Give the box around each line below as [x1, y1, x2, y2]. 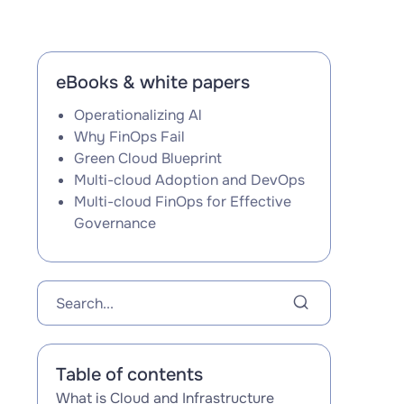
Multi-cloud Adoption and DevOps [73, 170, 305, 189]
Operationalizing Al [73, 106, 202, 124]
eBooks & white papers [55, 71, 250, 94]
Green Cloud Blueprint [73, 149, 222, 168]
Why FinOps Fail [73, 127, 185, 146]
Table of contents [55, 363, 203, 386]
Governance [73, 214, 156, 233]
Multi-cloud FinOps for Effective [73, 192, 291, 211]
